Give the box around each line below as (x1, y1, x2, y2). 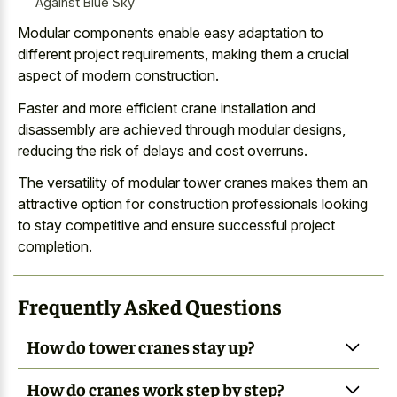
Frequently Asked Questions (18, 292, 282, 320)
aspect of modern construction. (18, 66, 219, 85)
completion (18, 237, 89, 256)
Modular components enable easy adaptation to (18, 24, 323, 43)
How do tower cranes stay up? (27, 334, 254, 357)
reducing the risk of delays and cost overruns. (18, 141, 307, 160)
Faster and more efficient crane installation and (18, 98, 315, 117)
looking (318, 195, 368, 214)
